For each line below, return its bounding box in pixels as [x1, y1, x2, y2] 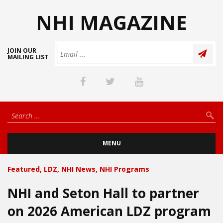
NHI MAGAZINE [36, 8, 187, 36]
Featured [7, 164, 40, 174]
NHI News [61, 164, 96, 174]
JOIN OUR [7, 46, 36, 55]
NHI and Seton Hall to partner [7, 184, 199, 202]
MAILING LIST [7, 53, 48, 61]
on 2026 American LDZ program [7, 202, 211, 220]
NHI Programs [100, 164, 149, 174]
